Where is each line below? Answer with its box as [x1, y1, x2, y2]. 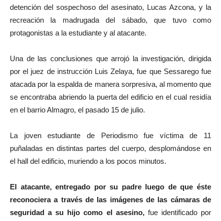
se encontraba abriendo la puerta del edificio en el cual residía [10, 93, 211, 101]
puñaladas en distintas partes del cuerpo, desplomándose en [10, 144, 211, 152]
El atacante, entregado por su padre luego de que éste [10, 183, 211, 191]
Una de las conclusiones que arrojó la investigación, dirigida [10, 54, 211, 63]
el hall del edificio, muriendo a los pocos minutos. [10, 157, 166, 165]
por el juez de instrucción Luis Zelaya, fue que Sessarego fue [10, 67, 211, 75]
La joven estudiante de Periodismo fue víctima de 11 [10, 131, 211, 140]
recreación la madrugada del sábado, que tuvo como [10, 16, 211, 24]
